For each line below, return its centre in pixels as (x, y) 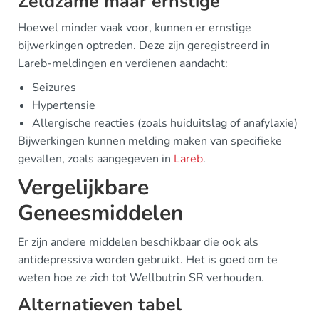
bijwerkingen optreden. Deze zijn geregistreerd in (144, 45)
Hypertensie (64, 105)
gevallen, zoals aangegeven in (96, 158)
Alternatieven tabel (100, 304)
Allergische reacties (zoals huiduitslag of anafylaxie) (165, 123)
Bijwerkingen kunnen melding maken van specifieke (150, 141)
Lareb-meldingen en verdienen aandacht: (123, 63)
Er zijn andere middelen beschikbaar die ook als (138, 242)
